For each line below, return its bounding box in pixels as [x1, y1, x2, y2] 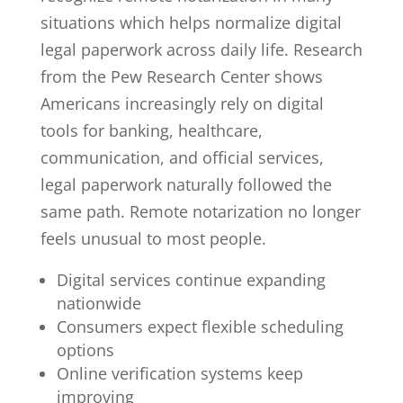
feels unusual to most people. [40, 227, 266, 249]
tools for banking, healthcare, [40, 119, 263, 141]
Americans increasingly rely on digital [40, 92, 324, 114]
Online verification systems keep [56, 362, 303, 384]
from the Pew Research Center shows [40, 65, 323, 87]
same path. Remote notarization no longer [40, 200, 361, 222]
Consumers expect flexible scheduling [56, 315, 344, 337]
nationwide [56, 291, 141, 314]
